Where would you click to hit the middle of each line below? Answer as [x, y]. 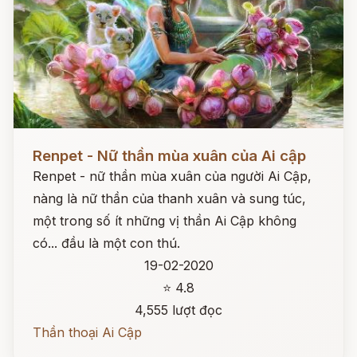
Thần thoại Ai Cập [87, 332]
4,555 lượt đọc [178, 310]
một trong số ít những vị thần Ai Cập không [165, 221]
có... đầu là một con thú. [106, 243]
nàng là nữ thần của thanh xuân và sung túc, [169, 198]
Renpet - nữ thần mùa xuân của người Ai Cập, [172, 176]
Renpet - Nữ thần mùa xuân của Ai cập [169, 156]
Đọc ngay [43, 143]
